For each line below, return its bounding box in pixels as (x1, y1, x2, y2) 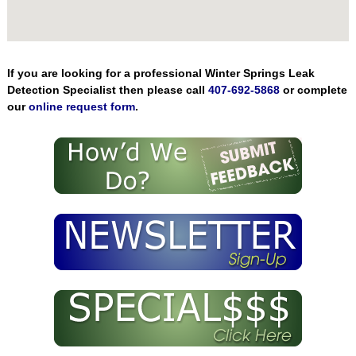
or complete (279, 83, 347, 97)
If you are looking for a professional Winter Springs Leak (6, 67, 315, 80)
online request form (28, 100, 135, 114)
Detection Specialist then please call (6, 83, 208, 97)
